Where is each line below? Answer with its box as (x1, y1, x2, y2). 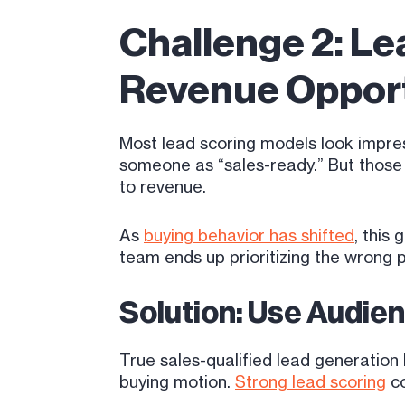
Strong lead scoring (235, 372, 386, 391)
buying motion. (119, 372, 235, 391)
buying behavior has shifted (144, 225, 354, 245)
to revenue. (119, 176, 206, 196)
